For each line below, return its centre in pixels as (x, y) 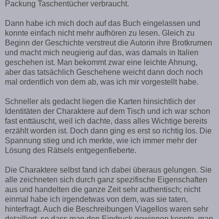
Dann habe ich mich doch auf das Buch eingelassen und (103, 23)
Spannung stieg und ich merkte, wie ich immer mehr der (101, 140)
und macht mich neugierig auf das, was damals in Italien (102, 52)
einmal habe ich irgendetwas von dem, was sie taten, (96, 199)
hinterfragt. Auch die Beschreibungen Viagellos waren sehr (107, 209)
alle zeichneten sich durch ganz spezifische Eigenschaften (106, 179)
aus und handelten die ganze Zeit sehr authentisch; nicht (103, 189)
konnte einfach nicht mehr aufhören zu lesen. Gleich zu (100, 33)
